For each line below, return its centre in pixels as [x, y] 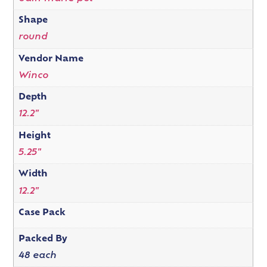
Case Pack [42, 213]
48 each [37, 256]
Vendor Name [51, 59]
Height [34, 136]
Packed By [43, 239]
